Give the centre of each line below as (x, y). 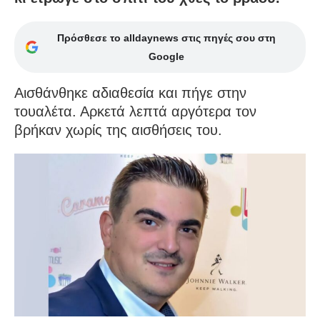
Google (166, 56)
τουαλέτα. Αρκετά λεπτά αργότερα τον (135, 111)
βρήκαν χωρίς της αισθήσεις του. (118, 130)
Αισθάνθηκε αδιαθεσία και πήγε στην (130, 92)
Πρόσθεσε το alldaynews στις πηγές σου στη (166, 37)
